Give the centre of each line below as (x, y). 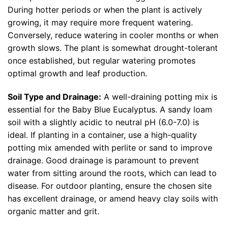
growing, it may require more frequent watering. (100, 23)
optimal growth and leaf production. (77, 74)
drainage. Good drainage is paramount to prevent (103, 161)
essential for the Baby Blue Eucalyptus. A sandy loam (110, 110)
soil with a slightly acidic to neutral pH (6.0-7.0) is (103, 122)
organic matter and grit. (53, 211)
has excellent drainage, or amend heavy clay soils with (113, 199)
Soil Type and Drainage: (54, 97)
